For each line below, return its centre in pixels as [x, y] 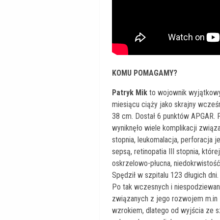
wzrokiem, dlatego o [143, 211]
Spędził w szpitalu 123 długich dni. [165, 175]
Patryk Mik [129, 93]
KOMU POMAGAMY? [144, 73]
